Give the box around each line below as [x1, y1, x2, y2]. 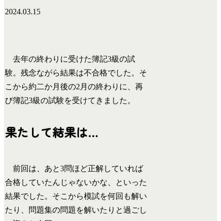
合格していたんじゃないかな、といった [5, 178, 147, 187]
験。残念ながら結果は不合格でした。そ [5, 68, 147, 77]
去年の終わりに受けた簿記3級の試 [5, 54, 136, 63]
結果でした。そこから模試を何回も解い [5, 192, 147, 201]
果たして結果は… [5, 123, 99, 141]
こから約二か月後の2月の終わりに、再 [5, 82, 144, 91]
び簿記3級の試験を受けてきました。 [5, 96, 136, 105]
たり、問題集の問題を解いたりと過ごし [5, 206, 147, 215]
